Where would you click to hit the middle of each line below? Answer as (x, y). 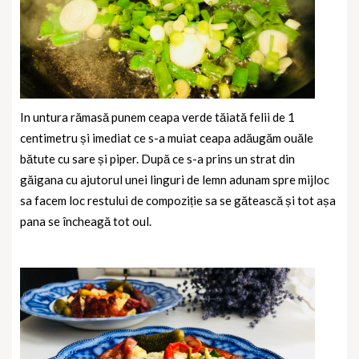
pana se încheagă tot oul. (86, 222)
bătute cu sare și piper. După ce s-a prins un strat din (157, 159)
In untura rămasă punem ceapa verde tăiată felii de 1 (157, 117)
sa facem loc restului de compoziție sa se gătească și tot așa (178, 201)
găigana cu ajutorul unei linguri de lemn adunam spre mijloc (175, 180)
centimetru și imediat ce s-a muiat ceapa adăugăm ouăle (167, 138)
